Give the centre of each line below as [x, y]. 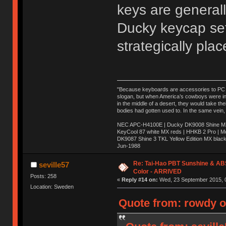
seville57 [54, 165]
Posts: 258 [44, 176]
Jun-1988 [128, 146]
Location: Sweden [52, 187]
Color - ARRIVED [157, 172]
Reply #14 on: [139, 180]
